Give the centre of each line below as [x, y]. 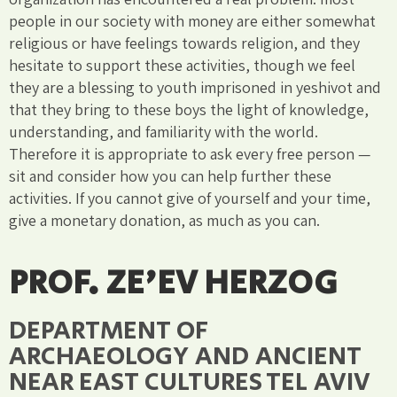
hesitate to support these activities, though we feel [182, 65]
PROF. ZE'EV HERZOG [173, 283]
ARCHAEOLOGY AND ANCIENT [185, 356]
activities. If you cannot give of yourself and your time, [190, 198]
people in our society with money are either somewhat [192, 20]
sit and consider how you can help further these [170, 175]
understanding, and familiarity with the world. [163, 131]
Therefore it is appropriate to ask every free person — [190, 153]
